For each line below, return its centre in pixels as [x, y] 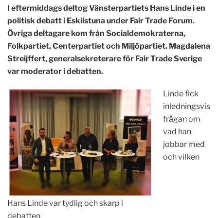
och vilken [181, 157]
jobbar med [184, 144]
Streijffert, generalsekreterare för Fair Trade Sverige [105, 59]
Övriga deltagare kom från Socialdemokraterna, [96, 33]
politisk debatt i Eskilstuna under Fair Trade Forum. [101, 21]
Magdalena [190, 46]
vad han [177, 132]
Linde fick [181, 94]
